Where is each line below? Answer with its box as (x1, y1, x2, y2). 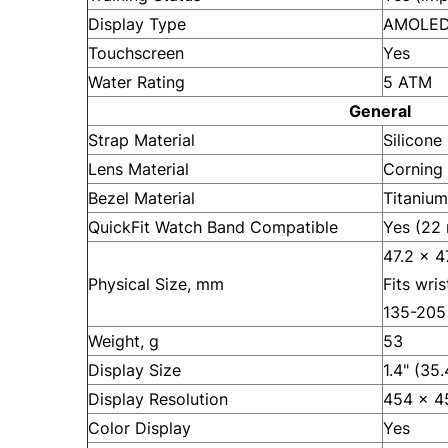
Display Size (88, 360, 181, 380)
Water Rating (88, 72, 185, 92)
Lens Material (88, 159, 189, 179)
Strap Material (88, 130, 195, 150)
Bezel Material (88, 188, 195, 208)
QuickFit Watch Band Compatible (88, 217, 338, 237)
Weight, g (88, 331, 159, 351)
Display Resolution (88, 389, 228, 409)
